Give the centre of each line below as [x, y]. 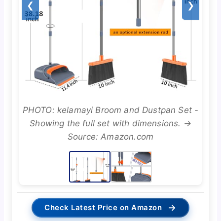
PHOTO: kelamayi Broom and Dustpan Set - [110, 110]
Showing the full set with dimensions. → [110, 124]
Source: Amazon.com [110, 137]
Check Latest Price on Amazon [103, 208]
